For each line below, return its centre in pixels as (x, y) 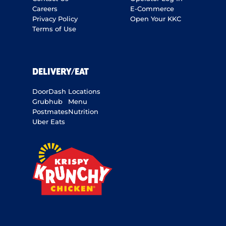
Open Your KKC (155, 19)
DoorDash (49, 91)
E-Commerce (152, 9)
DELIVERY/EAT (61, 72)
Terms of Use (54, 29)
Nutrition (83, 111)
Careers (45, 9)
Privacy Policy (55, 19)
